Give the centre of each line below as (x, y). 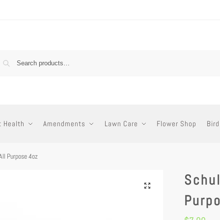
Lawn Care (121, 124)
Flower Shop (177, 124)
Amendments (65, 124)
